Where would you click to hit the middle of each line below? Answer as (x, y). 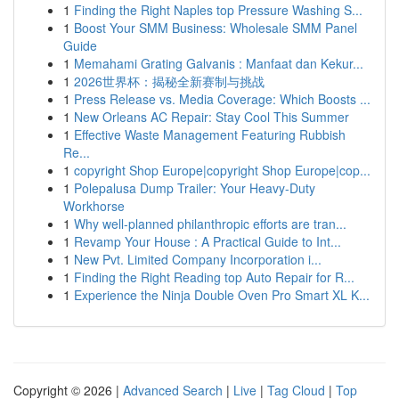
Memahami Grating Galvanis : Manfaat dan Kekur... (219, 63)
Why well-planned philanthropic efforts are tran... (210, 224)
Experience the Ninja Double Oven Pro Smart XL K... (222, 295)
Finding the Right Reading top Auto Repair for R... (214, 277)
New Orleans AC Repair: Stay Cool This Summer (212, 117)
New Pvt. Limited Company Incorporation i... (198, 259)
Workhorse (94, 206)
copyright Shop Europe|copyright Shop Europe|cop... (222, 170)
